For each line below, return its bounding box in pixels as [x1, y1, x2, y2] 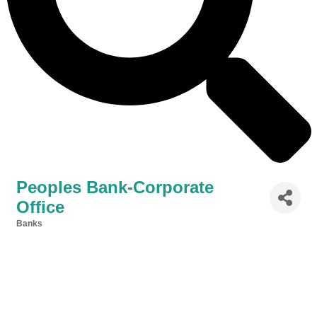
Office [16, 197, 64, 217]
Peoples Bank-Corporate [16, 178, 214, 197]
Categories [16, 229, 60, 238]
